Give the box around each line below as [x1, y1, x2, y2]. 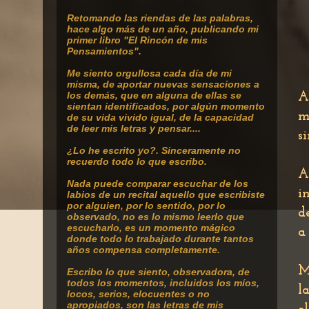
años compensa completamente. [67, 244, 220, 255]
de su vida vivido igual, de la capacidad [67, 112, 254, 123]
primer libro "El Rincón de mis [67, 34, 208, 46]
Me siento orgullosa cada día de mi [67, 68, 232, 79]
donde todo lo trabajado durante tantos [67, 233, 254, 244]
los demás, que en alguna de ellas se [67, 90, 241, 101]
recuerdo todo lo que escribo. [67, 156, 207, 167]
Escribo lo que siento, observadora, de [67, 266, 250, 277]
